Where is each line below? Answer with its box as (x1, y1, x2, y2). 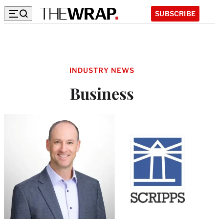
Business (69, 83, 134, 104)
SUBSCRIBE (155, 9, 196, 18)
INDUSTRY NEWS (69, 66, 134, 74)
